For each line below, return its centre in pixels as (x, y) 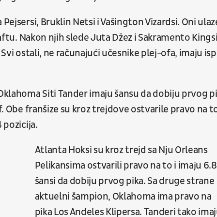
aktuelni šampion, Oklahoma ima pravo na (123, 197)
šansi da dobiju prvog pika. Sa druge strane (124, 181)
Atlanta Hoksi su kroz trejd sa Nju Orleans (121, 150)
